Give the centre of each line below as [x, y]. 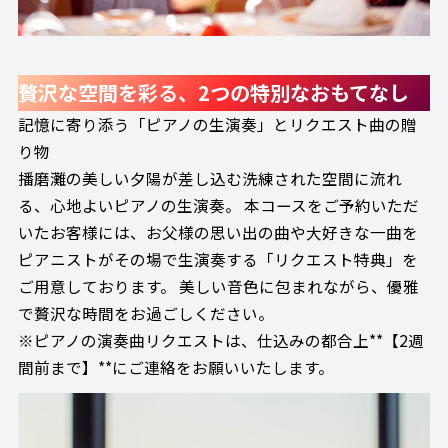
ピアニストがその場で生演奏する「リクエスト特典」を [217, 259]
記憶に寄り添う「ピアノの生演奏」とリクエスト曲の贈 [217, 124]
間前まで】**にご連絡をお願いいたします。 [175, 367]
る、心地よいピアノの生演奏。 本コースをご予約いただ [218, 205]
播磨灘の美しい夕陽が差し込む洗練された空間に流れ [209, 178]
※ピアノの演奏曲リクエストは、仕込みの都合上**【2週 [220, 340]
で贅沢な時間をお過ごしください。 [145, 313]
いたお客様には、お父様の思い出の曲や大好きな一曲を [217, 232]
